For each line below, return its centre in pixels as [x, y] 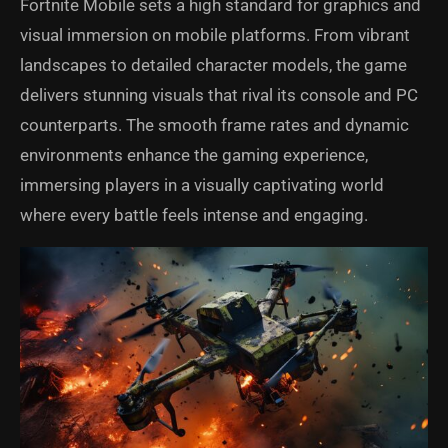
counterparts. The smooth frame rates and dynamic [214, 125]
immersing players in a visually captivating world [202, 185]
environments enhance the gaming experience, [194, 155]
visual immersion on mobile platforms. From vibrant [215, 35]
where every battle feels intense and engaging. [194, 215]
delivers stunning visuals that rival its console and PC [219, 95]
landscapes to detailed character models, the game [213, 65]
